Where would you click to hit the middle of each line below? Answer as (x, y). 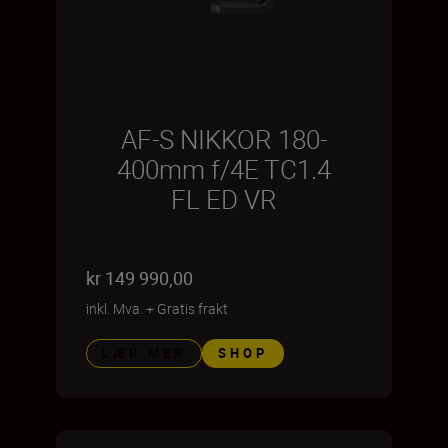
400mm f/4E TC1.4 (224, 169)
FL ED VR (224, 199)
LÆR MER (144, 352)
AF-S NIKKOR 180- (224, 139)
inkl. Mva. (114, 308)
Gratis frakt (192, 308)
